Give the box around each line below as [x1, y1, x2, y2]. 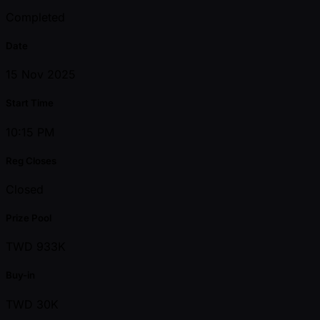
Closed [6, 181, 44, 196]
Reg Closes [6, 154, 56, 166]
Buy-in [6, 269, 35, 281]
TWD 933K [6, 239, 66, 254]
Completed [6, 9, 65, 24]
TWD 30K [6, 296, 59, 311]
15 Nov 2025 [6, 67, 76, 82]
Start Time [6, 97, 54, 109]
